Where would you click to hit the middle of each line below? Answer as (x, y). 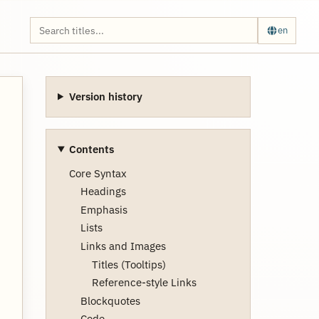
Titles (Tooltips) (129, 264)
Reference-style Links (144, 283)
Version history (105, 96)
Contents (91, 149)
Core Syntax (98, 173)
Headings (103, 192)
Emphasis (104, 209)
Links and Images (123, 246)
